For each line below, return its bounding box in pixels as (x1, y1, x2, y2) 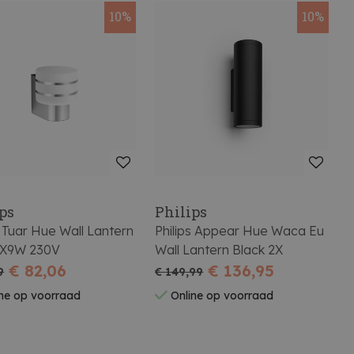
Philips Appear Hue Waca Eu (155, 222, 325, 239)
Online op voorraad (168, 288, 274, 303)
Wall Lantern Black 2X (155, 241, 284, 258)
